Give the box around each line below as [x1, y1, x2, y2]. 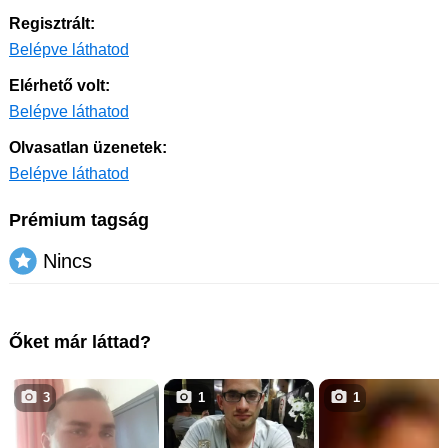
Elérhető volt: [9, 77, 110, 94]
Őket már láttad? [9, 332, 151, 352]
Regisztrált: [9, 15, 95, 32]
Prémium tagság [9, 210, 149, 230]
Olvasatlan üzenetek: [9, 139, 167, 156]
